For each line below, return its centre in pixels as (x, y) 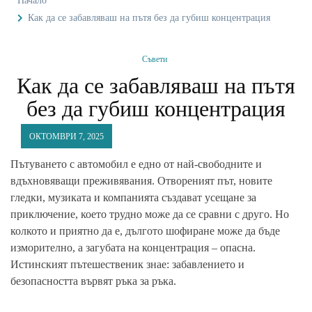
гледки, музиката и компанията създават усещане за (133, 197)
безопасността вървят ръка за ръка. (93, 281)
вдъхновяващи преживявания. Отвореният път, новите (141, 180)
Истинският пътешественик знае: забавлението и (127, 264)
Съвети (154, 59)
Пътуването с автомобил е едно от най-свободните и (136, 164)
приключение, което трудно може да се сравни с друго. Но (150, 214)
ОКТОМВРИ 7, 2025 (67, 136)
